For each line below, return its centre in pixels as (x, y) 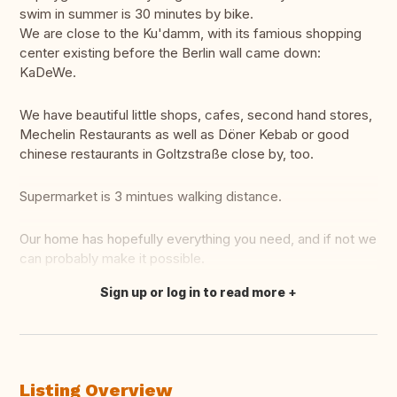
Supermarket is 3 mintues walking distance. (151, 197)
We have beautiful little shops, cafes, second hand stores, (196, 115)
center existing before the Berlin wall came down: (170, 53)
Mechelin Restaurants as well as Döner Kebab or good (184, 135)
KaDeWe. (48, 73)
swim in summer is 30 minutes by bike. (136, 14)
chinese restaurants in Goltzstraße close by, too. (167, 154)
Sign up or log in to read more (193, 292)
